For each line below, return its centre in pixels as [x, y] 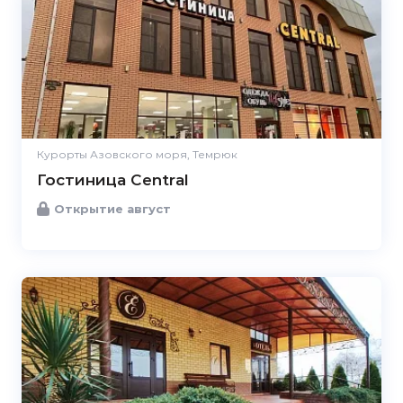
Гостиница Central [113, 180]
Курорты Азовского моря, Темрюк [137, 154]
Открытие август [112, 208]
